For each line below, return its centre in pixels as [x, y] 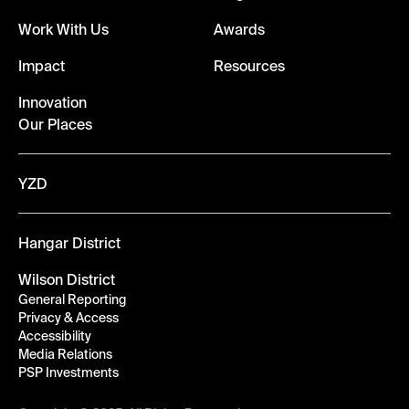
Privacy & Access [68, 317]
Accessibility [55, 336]
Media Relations [65, 354]
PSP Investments [68, 372]
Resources [249, 65]
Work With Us [63, 29]
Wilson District [67, 279]
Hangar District [69, 242]
